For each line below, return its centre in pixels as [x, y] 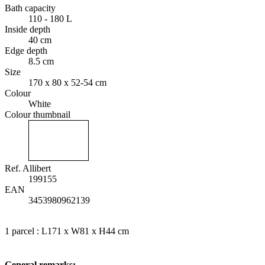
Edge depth [26, 51]
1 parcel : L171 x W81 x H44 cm [67, 231]
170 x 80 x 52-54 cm [67, 83]
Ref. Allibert [28, 169]
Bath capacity [30, 8]
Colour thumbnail [38, 115]
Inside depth [28, 30]
